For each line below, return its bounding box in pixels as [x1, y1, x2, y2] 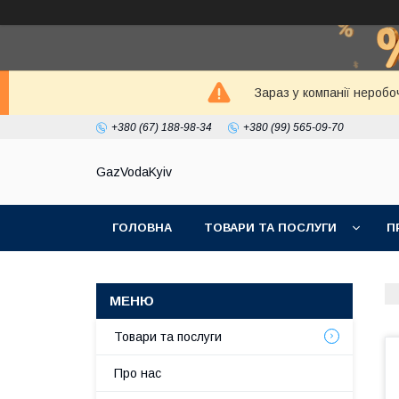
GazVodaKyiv [96, 165, 172, 180]
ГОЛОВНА [112, 221, 172, 234]
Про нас [114, 366, 161, 380]
